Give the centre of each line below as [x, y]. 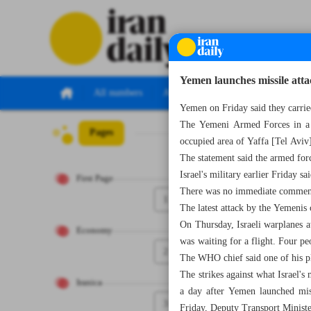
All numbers [118, 93]
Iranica [89, 283]
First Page [95, 179]
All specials [186, 93]
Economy [94, 231]
